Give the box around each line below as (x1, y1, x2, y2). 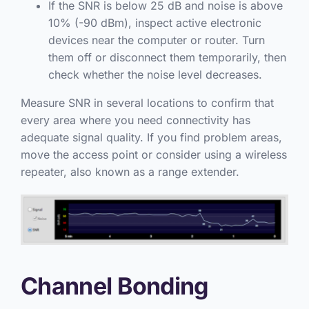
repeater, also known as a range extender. (20, 164, 239, 179)
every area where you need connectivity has (20, 112, 250, 127)
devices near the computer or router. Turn (48, 32, 265, 47)
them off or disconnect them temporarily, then (48, 50, 286, 64)
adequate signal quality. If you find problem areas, (20, 130, 282, 144)
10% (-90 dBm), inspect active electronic (48, 15, 261, 30)
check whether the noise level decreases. (48, 67, 262, 81)
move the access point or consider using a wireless (20, 147, 287, 161)
